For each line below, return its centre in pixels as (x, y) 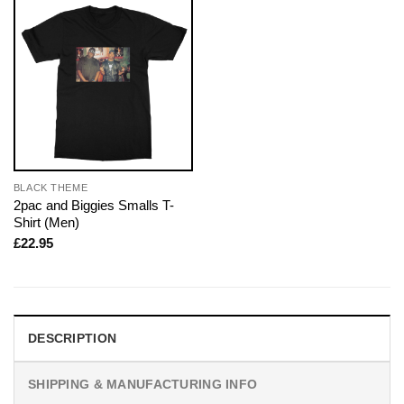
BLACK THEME (50, 187)
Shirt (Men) (46, 222)
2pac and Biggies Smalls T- (93, 205)
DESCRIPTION (73, 339)
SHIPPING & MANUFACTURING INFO (143, 385)
